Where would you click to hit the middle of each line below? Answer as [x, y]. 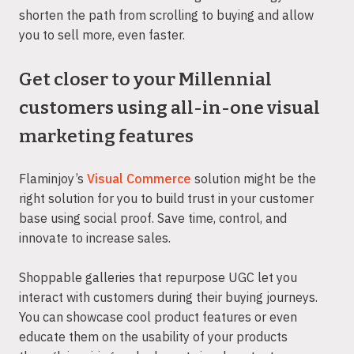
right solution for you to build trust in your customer [166, 198]
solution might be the [254, 178]
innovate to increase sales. [95, 237]
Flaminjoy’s [53, 178]
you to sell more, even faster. [102, 35]
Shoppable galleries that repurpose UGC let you [158, 278]
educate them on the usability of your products [153, 337]
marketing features [106, 136]
